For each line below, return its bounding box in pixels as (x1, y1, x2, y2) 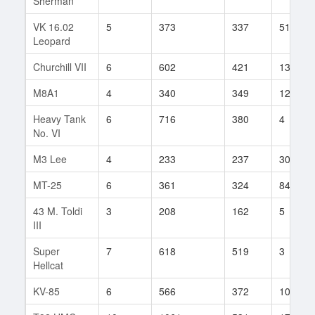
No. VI (33, 125, 60, 140)
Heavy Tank (33, 111, 86, 126)
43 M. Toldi (33, 203, 82, 218)
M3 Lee (33, 151, 67, 166)
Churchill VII (33, 59, 86, 74)
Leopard (33, 33, 70, 48)
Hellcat (33, 257, 63, 272)
